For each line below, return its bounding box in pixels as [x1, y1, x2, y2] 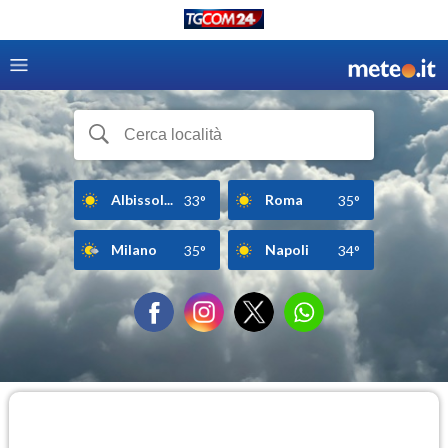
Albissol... [111, 190, 173, 208]
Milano [111, 240, 157, 258]
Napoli [265, 240, 309, 258]
